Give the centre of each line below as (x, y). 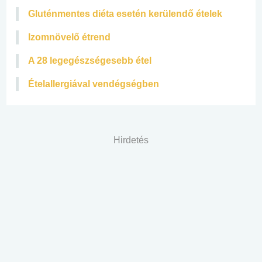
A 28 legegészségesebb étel (90, 60)
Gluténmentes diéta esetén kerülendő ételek (125, 13)
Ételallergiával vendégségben (94, 84)
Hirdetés (131, 140)
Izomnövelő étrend (69, 37)
